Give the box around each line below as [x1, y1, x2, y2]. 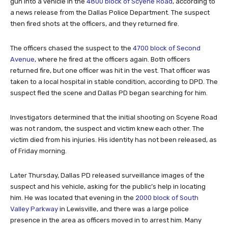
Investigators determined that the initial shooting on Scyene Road [10, 113, 217, 121]
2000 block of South [135, 193, 198, 202]
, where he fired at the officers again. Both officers [35, 55, 190, 63]
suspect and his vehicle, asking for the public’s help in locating [10, 182, 206, 190]
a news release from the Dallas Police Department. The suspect [10, 8, 210, 16]
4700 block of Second [133, 44, 201, 52]
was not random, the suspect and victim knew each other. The [10, 124, 204, 132]
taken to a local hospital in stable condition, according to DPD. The [10, 77, 218, 85]
